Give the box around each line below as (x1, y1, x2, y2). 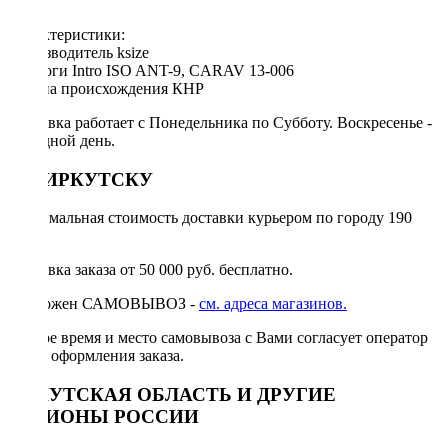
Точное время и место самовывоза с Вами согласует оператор (8, 329, 428, 347)
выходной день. (8, 131, 115, 149)
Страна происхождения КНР (8, 79, 204, 97)
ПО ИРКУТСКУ (8, 168, 153, 190)
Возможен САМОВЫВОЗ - (8, 295, 199, 313)
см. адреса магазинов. (199, 295, 347, 313)
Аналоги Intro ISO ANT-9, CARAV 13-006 (8, 61, 294, 79)
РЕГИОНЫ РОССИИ (8, 405, 199, 427)
